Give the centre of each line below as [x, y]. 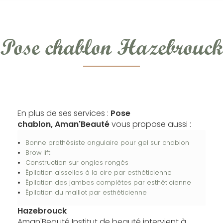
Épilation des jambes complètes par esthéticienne [108, 182]
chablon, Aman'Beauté [63, 124]
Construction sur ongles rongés [77, 162]
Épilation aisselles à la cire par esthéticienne [98, 172]
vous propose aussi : [150, 124]
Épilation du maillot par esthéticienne [86, 192]
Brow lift [38, 152]
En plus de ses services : [64, 113]
